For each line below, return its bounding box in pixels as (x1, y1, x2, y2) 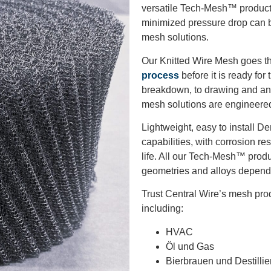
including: (142, 203, 183, 214)
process (142, 70, 179, 80)
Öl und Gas (166, 241, 214, 252)
